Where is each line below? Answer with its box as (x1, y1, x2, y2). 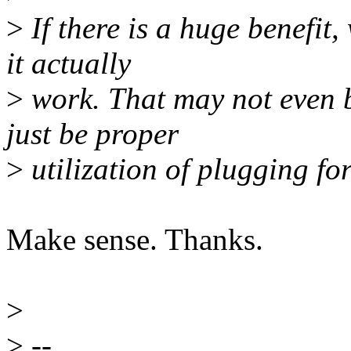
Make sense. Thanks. (6, 223, 263, 257)
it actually (6, 46, 131, 81)
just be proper (6, 117, 179, 151)
